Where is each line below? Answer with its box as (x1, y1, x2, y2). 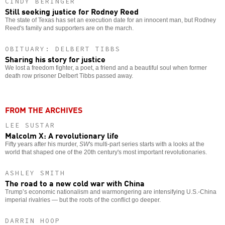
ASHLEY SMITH (5, 168, 65, 177)
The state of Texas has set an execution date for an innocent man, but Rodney (5, 16, 216, 24)
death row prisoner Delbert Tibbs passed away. (5, 72, 133, 79)
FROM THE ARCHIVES (5, 103, 82, 116)
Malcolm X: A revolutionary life (5, 129, 119, 141)
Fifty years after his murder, (5, 140, 79, 148)
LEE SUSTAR (5, 121, 55, 130)
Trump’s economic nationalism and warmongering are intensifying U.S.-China (5, 188, 216, 195)
